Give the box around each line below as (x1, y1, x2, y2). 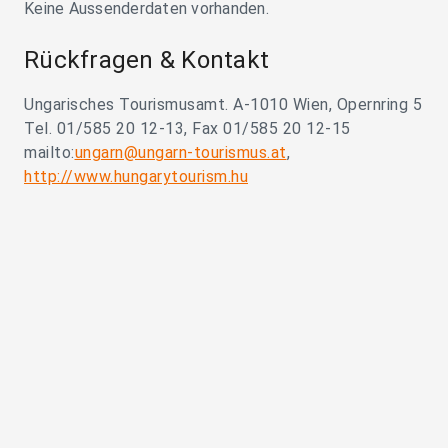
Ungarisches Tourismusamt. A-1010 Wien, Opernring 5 (24, 95, 422, 115)
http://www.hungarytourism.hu (24, 167, 248, 187)
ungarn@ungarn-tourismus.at (74, 143, 287, 163)
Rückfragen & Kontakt (24, 46, 269, 75)
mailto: (24, 143, 75, 163)
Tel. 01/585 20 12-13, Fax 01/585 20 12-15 (24, 119, 351, 139)
